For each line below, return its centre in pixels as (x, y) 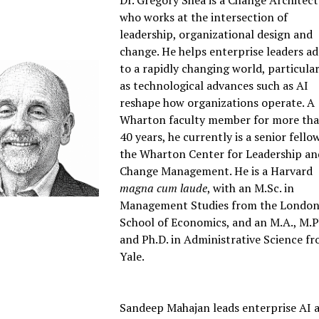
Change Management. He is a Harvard (216, 171)
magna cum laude (164, 188)
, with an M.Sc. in (251, 188)
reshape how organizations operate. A (218, 103)
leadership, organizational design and (216, 35)
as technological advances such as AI (214, 86)
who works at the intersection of (204, 17)
